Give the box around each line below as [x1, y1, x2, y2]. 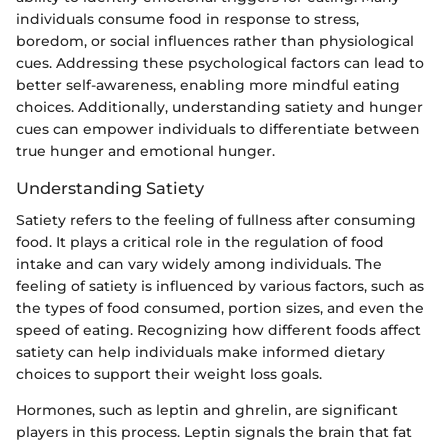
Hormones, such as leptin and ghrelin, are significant [16, 401, 398, 420]
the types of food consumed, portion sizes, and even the [16, 299, 424, 318]
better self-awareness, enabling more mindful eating [16, 76, 400, 94]
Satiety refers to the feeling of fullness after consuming [16, 211, 416, 230]
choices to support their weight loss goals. [16, 365, 322, 384]
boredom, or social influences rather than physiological [16, 32, 414, 50]
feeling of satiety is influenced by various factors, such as [16, 277, 424, 296]
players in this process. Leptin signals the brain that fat [16, 423, 412, 442]
